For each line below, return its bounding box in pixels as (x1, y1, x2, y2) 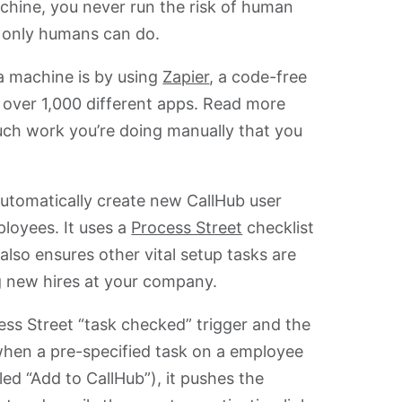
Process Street (131, 218, 243, 237)
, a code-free (209, 67, 308, 86)
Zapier (162, 67, 210, 86)
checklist (242, 218, 315, 237)
